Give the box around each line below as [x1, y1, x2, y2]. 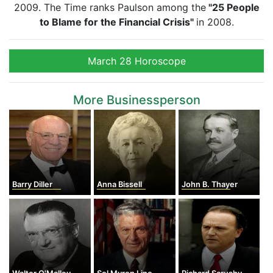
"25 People [205, 1, 260, 13]
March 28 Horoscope [87, 55, 186, 67]
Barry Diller [12, 180, 52, 189]
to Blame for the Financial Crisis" [39, 16, 196, 28]
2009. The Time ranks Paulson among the [13, 1, 206, 13]
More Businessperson [73, 93, 200, 107]
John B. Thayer [181, 180, 238, 189]
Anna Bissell [96, 180, 142, 189]
